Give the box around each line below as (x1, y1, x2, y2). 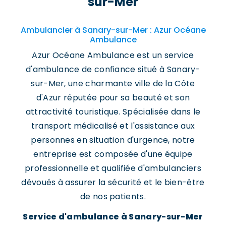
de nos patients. (80, 191, 146, 202)
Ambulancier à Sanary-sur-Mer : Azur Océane (20, 24, 206, 36)
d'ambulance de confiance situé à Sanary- (26, 64, 200, 75)
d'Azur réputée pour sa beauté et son (36, 92, 190, 103)
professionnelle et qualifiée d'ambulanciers (25, 162, 201, 174)
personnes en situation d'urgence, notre (31, 134, 195, 146)
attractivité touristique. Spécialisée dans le (25, 106, 201, 118)
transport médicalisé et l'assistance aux (31, 120, 195, 132)
